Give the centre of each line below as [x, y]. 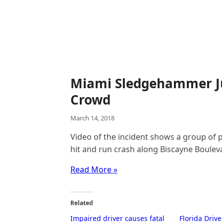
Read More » [94, 169]
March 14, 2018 [92, 118]
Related [82, 203]
